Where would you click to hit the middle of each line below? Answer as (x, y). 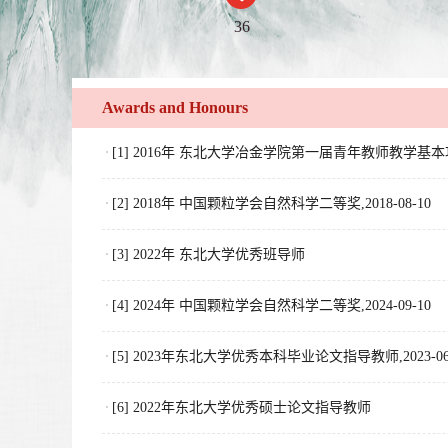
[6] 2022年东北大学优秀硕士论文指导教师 (241, 407)
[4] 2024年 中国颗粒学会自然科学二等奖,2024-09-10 (271, 305)
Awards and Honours (175, 107)
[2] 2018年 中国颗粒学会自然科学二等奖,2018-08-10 (271, 203)
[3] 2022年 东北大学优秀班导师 (208, 254)
